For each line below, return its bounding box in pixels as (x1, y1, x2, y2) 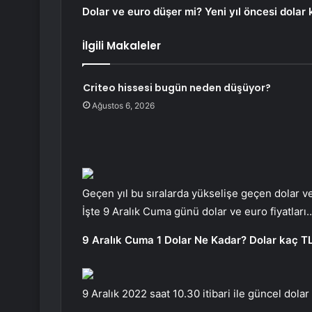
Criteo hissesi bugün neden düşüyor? (82, 81, 271, 95)
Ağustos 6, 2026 (91, 100, 155, 111)
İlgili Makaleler (82, 38, 161, 54)
